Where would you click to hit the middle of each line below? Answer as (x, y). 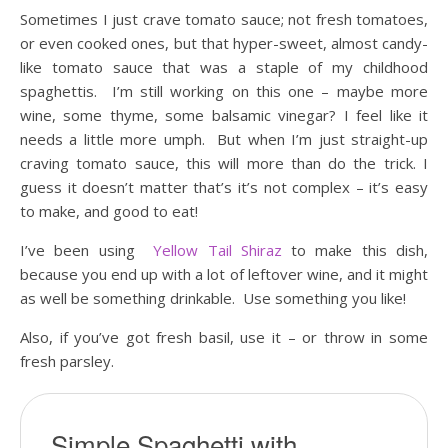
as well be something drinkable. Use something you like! (213, 298)
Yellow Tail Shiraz (217, 250)
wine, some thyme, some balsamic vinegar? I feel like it (224, 115)
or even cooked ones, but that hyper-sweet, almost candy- (224, 43)
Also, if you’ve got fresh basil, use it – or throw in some (224, 337)
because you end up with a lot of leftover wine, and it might (224, 274)
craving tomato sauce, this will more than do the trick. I (224, 163)
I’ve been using (87, 250)
